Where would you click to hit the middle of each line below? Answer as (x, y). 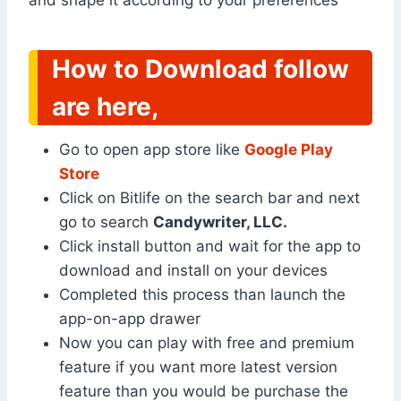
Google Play (289, 150)
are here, (105, 107)
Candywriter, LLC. (220, 222)
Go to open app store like (152, 150)
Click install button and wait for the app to (210, 247)
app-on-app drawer (132, 319)
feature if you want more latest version (198, 367)
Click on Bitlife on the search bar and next (209, 198)
